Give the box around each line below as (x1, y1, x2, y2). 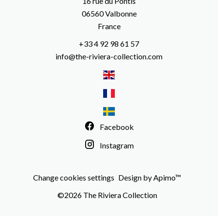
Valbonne (103, 8, 137, 18)
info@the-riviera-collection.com (55, 51, 163, 61)
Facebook (100, 122, 134, 131)
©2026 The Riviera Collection (57, 190, 157, 200)
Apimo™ (153, 172, 181, 182)
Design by (118, 172, 153, 182)
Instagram (100, 140, 134, 150)
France (97, 21, 121, 31)
